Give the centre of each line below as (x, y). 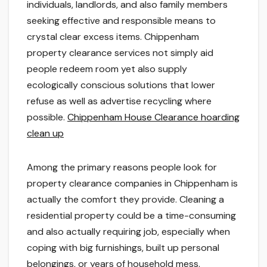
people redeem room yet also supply (107, 69)
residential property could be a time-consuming (131, 216)
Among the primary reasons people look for (122, 167)
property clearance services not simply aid (120, 53)
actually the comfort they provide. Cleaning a (125, 200)
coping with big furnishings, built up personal (123, 248)
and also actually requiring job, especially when (128, 232)
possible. (47, 117)
